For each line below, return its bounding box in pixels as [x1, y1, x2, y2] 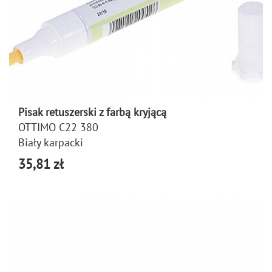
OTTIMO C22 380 [18, 120, 98, 134]
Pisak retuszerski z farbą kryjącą [18, 105, 166, 119]
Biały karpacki [18, 135, 83, 149]
